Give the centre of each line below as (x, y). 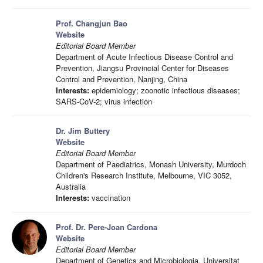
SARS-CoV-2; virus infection (104, 101)
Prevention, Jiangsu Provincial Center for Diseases (142, 68)
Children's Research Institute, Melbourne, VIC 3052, (144, 175)
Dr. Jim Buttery (83, 131)
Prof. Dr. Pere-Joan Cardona (107, 227)
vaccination (110, 198)
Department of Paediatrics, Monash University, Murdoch (151, 164)
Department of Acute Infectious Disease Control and (144, 57)
